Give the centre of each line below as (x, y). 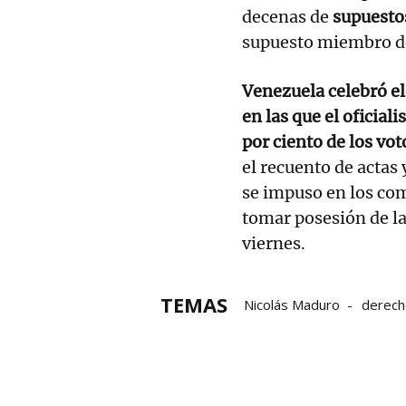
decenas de (285, 16)
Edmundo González (304, 329)
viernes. (274, 243)
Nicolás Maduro (292, 304)
